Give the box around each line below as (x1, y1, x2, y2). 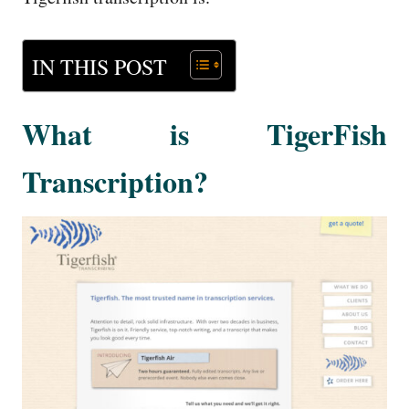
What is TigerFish (22, 112, 387, 155)
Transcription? (22, 160, 208, 203)
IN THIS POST (32, 51, 167, 81)
